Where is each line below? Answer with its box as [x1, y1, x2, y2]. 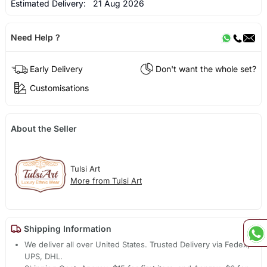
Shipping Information [21, 223, 111, 234]
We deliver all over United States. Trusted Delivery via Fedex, [24, 239, 250, 249]
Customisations [29, 83, 89, 94]
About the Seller [10, 123, 77, 134]
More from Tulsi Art [70, 176, 142, 186]
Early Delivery [29, 64, 83, 74]
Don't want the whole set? [156, 64, 257, 74]
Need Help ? [10, 32, 60, 42]
